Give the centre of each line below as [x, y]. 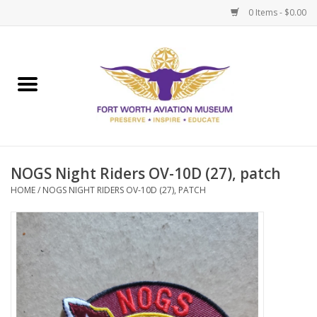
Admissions [37, 148]
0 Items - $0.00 [276, 12]
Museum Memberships [63, 109]
